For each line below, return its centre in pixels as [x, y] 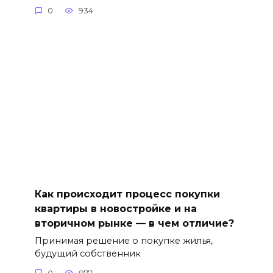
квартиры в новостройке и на [115, 209]
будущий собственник [87, 254]
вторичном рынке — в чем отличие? [134, 224]
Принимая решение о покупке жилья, [123, 241]
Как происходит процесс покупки [127, 194]
